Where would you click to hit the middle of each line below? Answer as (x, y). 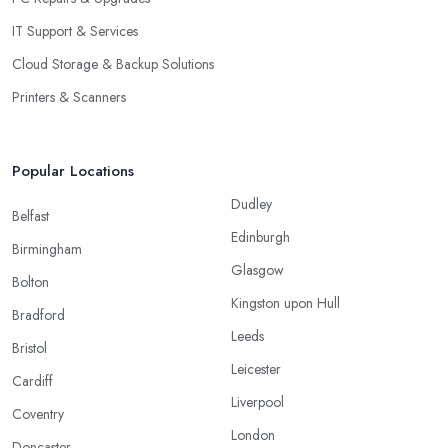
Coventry (38, 414)
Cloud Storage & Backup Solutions (113, 64)
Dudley (251, 204)
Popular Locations (73, 171)
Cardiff (32, 381)
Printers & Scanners (69, 97)
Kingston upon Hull (285, 303)
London (253, 435)
